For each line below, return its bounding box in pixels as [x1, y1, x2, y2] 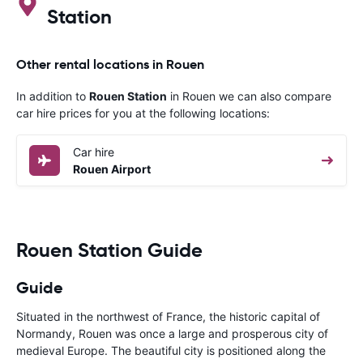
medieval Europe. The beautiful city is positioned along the [16, 343, 326, 357]
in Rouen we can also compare [167, 88, 331, 103]
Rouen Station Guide [16, 237, 203, 263]
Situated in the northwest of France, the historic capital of [16, 309, 320, 323]
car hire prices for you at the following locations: [16, 105, 270, 120]
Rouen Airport [73, 161, 151, 176]
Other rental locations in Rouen [16, 55, 204, 73]
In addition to [16, 88, 89, 103]
